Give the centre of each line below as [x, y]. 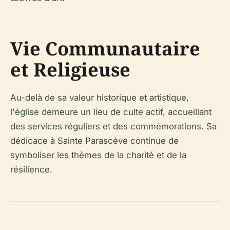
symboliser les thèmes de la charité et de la [98, 155]
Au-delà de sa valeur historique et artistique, [100, 97]
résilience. [31, 169]
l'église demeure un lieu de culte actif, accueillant [111, 112]
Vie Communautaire [105, 48]
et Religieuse [70, 69]
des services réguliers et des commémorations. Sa [113, 126]
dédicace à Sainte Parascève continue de [94, 140]
